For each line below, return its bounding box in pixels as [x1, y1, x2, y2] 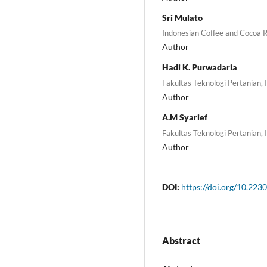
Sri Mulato [162, 12, 203, 23]
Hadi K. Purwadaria [162, 62, 237, 73]
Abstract [162, 234, 200, 246]
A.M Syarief [162, 111, 207, 122]
